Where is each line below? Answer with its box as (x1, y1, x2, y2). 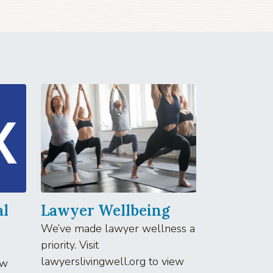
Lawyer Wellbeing (41, 200, 170, 220)
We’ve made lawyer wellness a (41, 221, 195, 236)
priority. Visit (41, 237, 99, 252)
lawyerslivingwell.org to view (41, 253, 184, 269)
